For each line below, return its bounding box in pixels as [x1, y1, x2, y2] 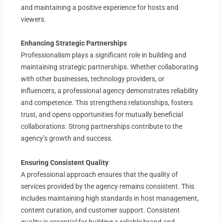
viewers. [21, 15, 47, 23]
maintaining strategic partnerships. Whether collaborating [21, 63, 199, 71]
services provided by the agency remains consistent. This [21, 182, 195, 190]
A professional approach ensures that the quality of [21, 170, 178, 178]
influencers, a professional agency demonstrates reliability [21, 87, 199, 95]
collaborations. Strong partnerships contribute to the [21, 122, 183, 131]
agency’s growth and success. [21, 134, 113, 143]
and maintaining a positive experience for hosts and [21, 3, 179, 11]
